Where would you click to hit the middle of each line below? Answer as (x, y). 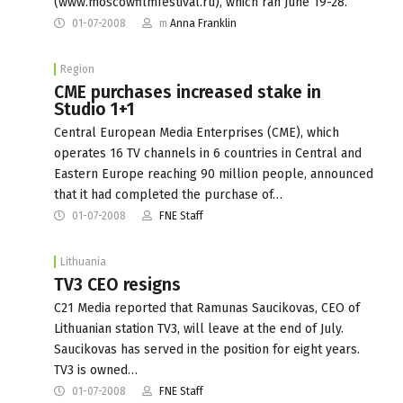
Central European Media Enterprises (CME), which (197, 132)
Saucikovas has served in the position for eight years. (207, 349)
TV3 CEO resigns (117, 284)
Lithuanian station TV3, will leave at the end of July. (199, 328)
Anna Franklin (203, 23)
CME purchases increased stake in (188, 92)
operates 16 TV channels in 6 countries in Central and (208, 153)
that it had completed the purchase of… (168, 194)
